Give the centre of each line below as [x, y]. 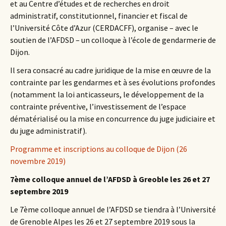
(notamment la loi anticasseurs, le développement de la [107, 94]
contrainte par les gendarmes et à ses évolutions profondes [113, 82]
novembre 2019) [38, 161]
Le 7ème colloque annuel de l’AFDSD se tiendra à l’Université [113, 209]
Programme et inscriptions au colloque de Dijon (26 [99, 149]
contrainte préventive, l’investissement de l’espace [98, 106]
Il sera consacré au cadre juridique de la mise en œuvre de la [110, 70]
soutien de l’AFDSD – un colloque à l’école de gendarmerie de [113, 40]
